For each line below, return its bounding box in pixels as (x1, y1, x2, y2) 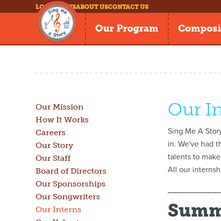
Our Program (95, 23, 158, 34)
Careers (36, 128, 66, 137)
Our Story (36, 141, 73, 150)
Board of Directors (36, 166, 107, 176)
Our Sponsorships (36, 179, 106, 188)
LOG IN (36, 3, 58, 10)
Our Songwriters (36, 192, 100, 201)
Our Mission (36, 102, 83, 111)
